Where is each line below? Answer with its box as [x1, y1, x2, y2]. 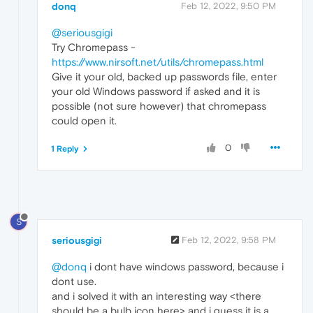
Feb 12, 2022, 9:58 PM [182, 235, 276, 246]
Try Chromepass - [52, 41, 136, 54]
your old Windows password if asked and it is [52, 85, 260, 98]
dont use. [52, 275, 96, 288]
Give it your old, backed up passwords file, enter [52, 71, 277, 83]
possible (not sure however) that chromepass [52, 100, 266, 112]
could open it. [52, 115, 117, 127]
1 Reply [51, 144, 79, 154]
